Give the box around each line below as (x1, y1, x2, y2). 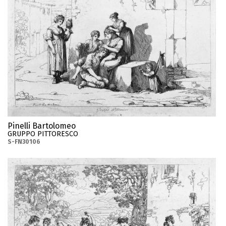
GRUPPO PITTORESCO (8, 129, 78, 138)
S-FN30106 (8, 138, 40, 145)
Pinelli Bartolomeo (8, 121, 76, 131)
